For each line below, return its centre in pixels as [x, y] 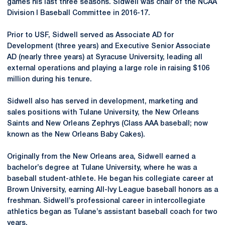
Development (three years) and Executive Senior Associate [109, 46]
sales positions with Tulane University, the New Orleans [103, 113]
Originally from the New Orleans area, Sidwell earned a [101, 157]
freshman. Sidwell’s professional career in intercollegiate [106, 201]
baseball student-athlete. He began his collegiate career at [110, 179]
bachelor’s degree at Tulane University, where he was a [102, 168]
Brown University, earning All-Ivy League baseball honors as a [113, 190]
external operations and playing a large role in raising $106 [108, 69]
